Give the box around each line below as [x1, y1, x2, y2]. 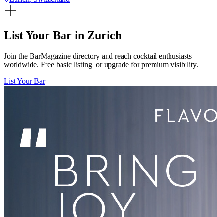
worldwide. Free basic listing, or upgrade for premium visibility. [4, 61, 198, 69]
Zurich [87, 29, 122, 42]
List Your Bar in [4, 29, 87, 42]
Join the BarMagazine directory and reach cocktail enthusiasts [4, 52, 192, 60]
